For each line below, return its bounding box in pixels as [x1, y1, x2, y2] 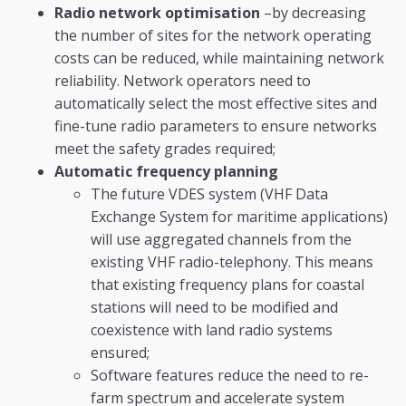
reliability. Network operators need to [54, 71, 311, 92]
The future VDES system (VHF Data [91, 184, 328, 205]
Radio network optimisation [54, 3, 260, 24]
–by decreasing [260, 3, 366, 24]
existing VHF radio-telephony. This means [91, 252, 373, 273]
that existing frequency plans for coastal [91, 275, 364, 295]
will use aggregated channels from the [91, 229, 352, 250]
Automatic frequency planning [54, 161, 278, 182]
